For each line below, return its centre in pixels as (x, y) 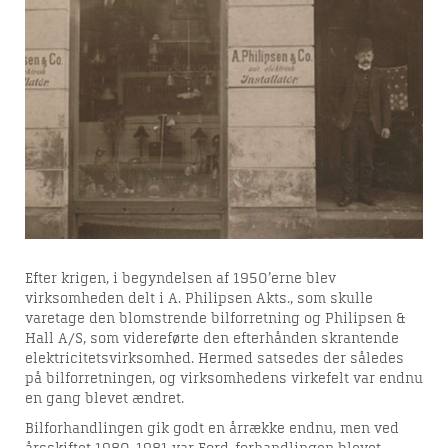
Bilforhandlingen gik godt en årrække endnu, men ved (212, 429)
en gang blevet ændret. (104, 399)
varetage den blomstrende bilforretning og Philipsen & (215, 319)
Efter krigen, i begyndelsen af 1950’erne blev (180, 279)
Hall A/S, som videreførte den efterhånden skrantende (212, 339)
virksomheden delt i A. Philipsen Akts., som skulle (199, 299)
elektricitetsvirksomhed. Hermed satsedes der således (214, 359)
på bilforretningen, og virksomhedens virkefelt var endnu (224, 379)
